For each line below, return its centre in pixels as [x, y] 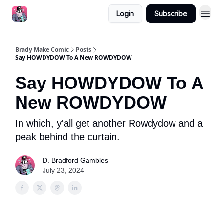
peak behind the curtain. [67, 137]
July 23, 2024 [63, 170]
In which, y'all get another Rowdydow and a [109, 123]
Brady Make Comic [42, 50]
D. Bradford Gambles [75, 160]
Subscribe [171, 13]
